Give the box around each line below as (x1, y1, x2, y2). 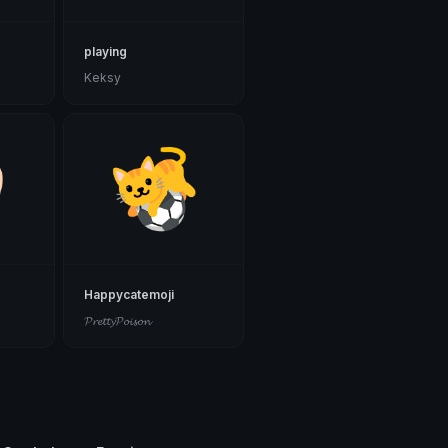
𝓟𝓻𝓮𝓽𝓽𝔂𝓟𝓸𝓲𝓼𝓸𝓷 (84, 313, 151, 329)
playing (84, 44, 128, 60)
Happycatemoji (84, 287, 175, 303)
